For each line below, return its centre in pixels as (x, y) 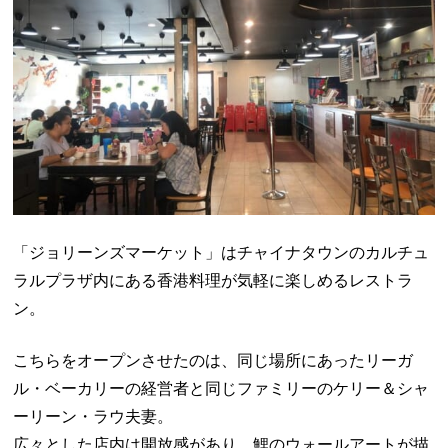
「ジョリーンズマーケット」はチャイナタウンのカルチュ (221, 253)
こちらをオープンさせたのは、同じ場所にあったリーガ (213, 361)
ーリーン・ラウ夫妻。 (93, 417)
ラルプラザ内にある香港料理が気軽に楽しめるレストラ (213, 281)
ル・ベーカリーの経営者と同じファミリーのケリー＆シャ (221, 389)
